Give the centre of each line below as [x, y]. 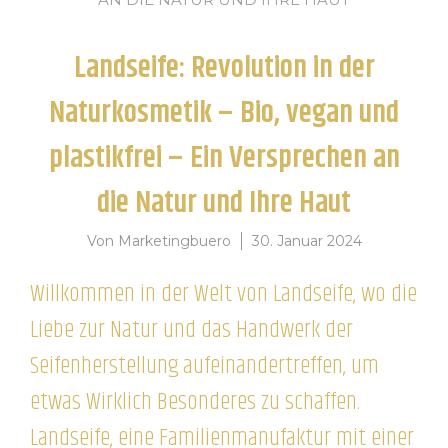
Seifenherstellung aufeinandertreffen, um [204, 366]
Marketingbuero [174, 241]
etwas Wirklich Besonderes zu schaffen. [195, 402]
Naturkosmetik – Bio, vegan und [224, 114]
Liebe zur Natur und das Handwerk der [191, 330]
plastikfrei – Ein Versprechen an [224, 159]
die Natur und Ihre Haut [224, 204]
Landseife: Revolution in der [224, 69]
